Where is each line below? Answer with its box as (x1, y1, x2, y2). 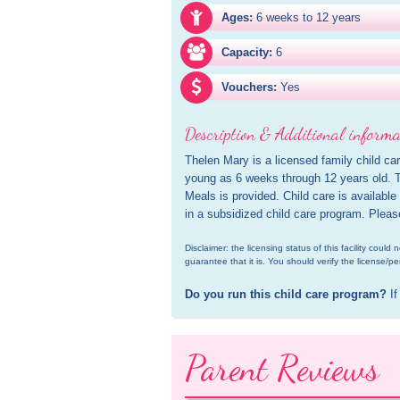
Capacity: (221, 46, 272, 59)
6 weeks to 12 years (256, 11, 361, 24)
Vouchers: (221, 80, 277, 94)
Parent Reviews (185, 346, 379, 389)
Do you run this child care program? (185, 287, 387, 301)
